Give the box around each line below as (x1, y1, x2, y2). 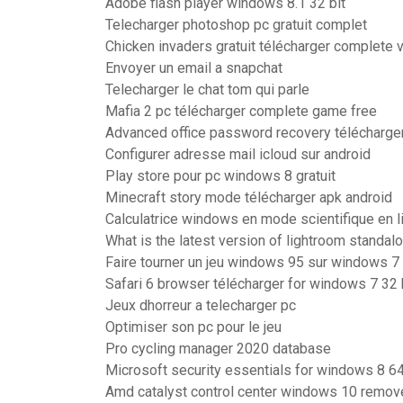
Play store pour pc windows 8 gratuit (105, 167, 336, 184)
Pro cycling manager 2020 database (105, 340, 331, 357)
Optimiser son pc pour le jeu (105, 318, 282, 336)
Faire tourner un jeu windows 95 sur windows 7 (105, 254, 399, 271)
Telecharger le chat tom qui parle (105, 81, 309, 98)
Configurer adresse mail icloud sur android (105, 146, 371, 163)
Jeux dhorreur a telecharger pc (105, 297, 296, 314)
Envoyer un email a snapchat (105, 59, 282, 76)
